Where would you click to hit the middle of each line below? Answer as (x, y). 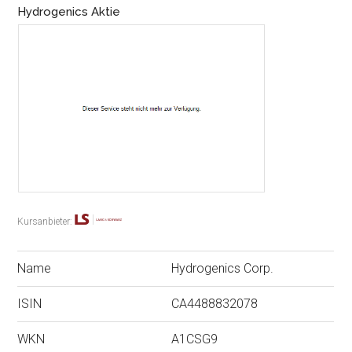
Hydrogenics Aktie (69, 12)
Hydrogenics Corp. (223, 269)
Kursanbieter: (46, 222)
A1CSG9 (195, 339)
